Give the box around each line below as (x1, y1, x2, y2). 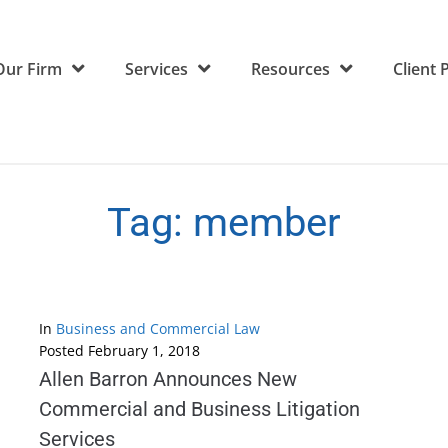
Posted (39, 341, 88, 361)
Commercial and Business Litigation (39, 397, 360, 422)
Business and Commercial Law (56, 319, 260, 339)
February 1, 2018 (88, 341, 200, 361)
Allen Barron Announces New (39, 367, 297, 392)
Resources (251, 57, 330, 80)
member (193, 199, 341, 247)
